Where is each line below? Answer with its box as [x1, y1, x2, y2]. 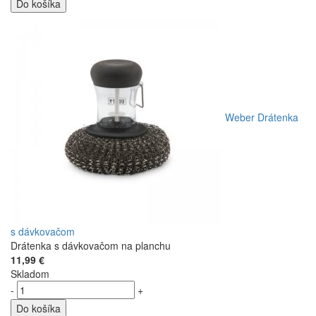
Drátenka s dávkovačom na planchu [11, 238, 171, 253]
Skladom [11, 266, 49, 281]
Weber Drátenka [225, 109, 298, 124]
